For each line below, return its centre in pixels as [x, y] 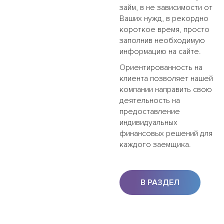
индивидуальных [148, 122]
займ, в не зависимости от [166, 7]
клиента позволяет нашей [166, 78]
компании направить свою [166, 89]
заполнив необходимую [162, 40]
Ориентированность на [161, 67]
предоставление [150, 111]
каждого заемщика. [155, 144]
